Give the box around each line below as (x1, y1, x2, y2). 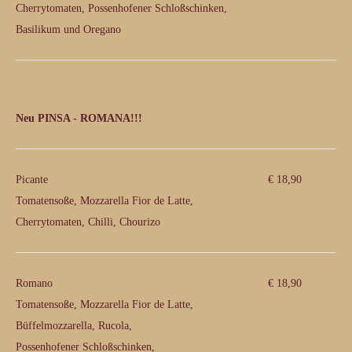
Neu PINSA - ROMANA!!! (16, 112, 142, 124)
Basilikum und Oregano (16, 24, 121, 35)
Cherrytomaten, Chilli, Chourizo (16, 216, 160, 228)
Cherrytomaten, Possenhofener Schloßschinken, (16, 2, 227, 14)
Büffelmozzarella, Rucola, (16, 320, 132, 332)
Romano (16, 277, 53, 289)
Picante (16, 174, 48, 185)
